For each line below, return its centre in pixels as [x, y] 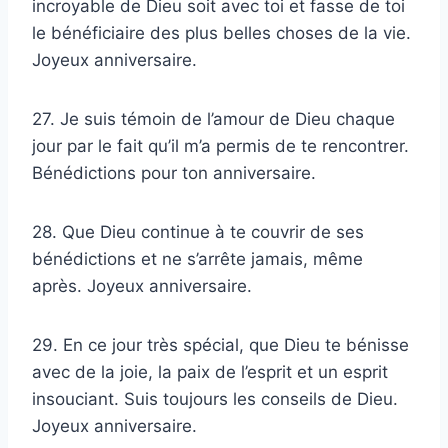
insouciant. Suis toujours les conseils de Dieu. [215, 399]
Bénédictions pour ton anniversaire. [174, 173]
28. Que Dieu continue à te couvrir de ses [198, 232]
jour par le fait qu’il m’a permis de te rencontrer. [220, 146]
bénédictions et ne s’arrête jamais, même [197, 259]
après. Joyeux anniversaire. [142, 286]
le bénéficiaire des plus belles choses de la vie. [221, 33]
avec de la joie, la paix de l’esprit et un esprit [210, 372]
